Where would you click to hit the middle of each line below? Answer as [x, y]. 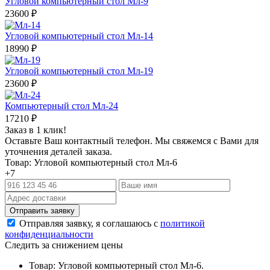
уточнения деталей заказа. [58, 151]
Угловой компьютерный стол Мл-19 [79, 71]
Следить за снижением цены [64, 245]
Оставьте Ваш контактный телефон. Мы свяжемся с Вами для [132, 140]
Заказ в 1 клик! [36, 130]
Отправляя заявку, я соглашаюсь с [90, 223]
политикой [183, 223]
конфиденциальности [49, 234]
